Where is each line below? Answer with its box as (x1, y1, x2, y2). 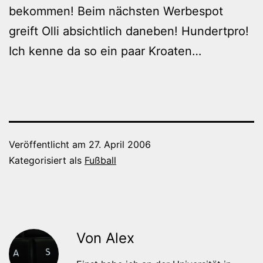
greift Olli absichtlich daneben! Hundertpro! (9, 23, 249, 38)
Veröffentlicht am (9, 138, 89, 150)
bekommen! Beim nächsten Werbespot (9, 4, 223, 18)
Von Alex (76, 229, 134, 247)
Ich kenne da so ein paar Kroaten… (9, 43, 201, 58)
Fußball (85, 154, 116, 166)
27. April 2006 (89, 138, 151, 150)
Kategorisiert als (9, 154, 85, 166)
